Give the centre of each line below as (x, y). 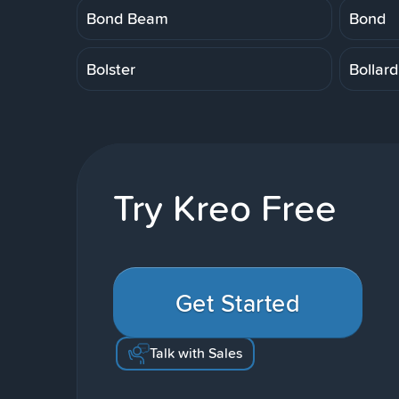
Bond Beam (127, 18)
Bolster (111, 69)
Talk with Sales (196, 353)
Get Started (238, 302)
